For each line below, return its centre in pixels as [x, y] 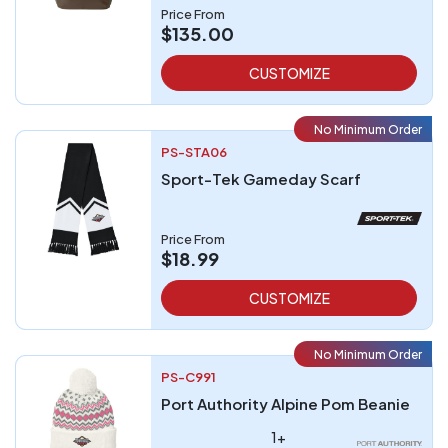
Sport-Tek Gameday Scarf [261, 178]
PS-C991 [188, 377]
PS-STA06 [194, 152]
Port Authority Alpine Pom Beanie [285, 403]
